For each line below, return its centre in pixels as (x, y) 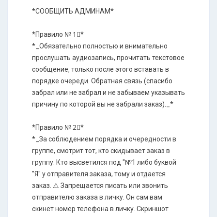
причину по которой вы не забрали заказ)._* (103, 104)
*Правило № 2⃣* (58, 127)
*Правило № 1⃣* (58, 34)
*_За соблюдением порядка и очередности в (104, 139)
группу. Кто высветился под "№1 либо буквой (104, 162)
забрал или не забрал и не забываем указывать (108, 92)
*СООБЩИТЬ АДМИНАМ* (73, 11)
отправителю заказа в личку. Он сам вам (97, 197)
